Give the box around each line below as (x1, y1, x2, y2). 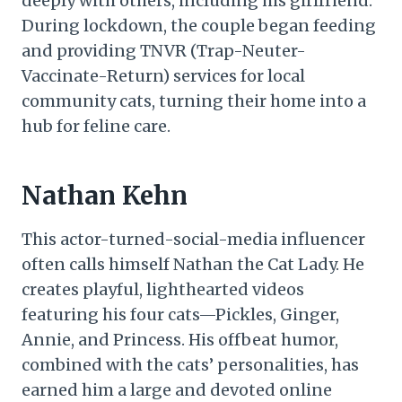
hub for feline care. (22, 115, 170, 136)
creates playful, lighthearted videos (22, 278, 304, 300)
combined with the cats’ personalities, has (22, 354, 359, 375)
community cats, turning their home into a (22, 90, 366, 111)
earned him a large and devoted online (22, 379, 332, 400)
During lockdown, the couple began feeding (22, 14, 376, 36)
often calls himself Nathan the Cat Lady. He (22, 253, 364, 275)
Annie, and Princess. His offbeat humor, (22, 328, 338, 350)
